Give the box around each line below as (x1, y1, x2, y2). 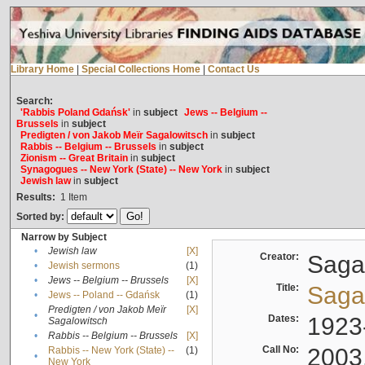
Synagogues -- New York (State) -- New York (20, 164, 222, 176)
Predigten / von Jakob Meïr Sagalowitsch (20, 130, 208, 142)
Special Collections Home (81, 64, 200, 76)
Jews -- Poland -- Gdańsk (47, 289, 160, 301)
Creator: (259, 251, 304, 263)
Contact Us (207, 64, 260, 76)
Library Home (10, 64, 74, 76)
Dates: (267, 313, 304, 325)
